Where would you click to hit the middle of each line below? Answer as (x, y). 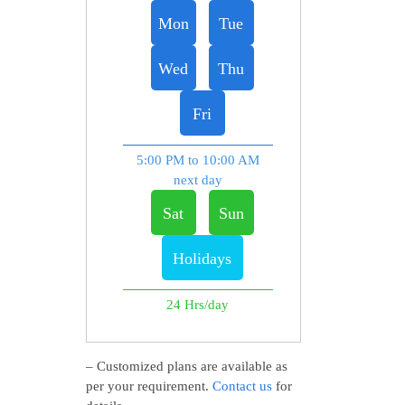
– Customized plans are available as (186, 367)
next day (198, 180)
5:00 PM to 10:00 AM (198, 160)
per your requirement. (149, 386)
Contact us (242, 386)
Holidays (202, 259)
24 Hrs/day (198, 305)
